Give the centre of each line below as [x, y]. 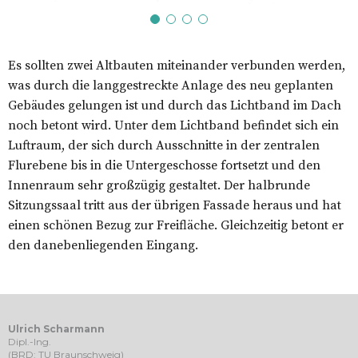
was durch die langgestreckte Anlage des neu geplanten [171, 85]
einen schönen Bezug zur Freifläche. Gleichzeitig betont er [176, 225]
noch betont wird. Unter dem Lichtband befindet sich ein [173, 125]
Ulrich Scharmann [56, 328]
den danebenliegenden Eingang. [103, 245]
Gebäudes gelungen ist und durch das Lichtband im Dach [175, 105]
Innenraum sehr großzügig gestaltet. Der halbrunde [159, 185]
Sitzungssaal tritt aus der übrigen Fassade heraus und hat [175, 205]
